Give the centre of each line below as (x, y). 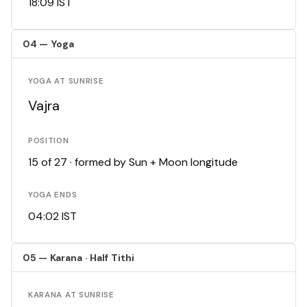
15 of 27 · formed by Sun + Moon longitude (133, 162)
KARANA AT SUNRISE (71, 295)
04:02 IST (52, 217)
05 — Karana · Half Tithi (79, 258)
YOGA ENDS (53, 195)
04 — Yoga (49, 44)
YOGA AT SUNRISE (66, 82)
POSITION (49, 141)
